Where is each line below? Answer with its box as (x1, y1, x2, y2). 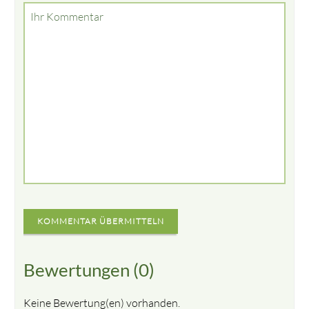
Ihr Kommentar (30, 9, 104, 23)
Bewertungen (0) (23, 259, 155, 280)
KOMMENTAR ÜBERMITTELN (37, 215, 165, 226)
